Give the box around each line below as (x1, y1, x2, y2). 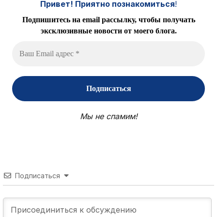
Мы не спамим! (79, 111, 138, 121)
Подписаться (15, 171, 60, 180)
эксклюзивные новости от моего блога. (40, 26, 177, 35)
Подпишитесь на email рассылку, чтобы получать (22, 15, 195, 24)
